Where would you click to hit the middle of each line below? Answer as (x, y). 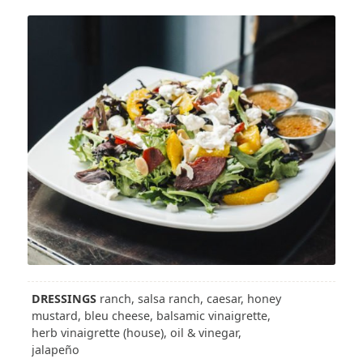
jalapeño (55, 349)
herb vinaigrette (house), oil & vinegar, (136, 332)
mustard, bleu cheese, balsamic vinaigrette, (151, 315)
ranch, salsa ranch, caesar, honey (188, 298)
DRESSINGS (64, 298)
